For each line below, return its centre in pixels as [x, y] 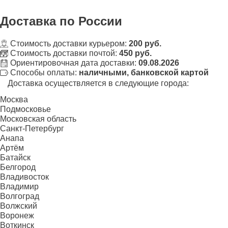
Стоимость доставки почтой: [64, 53]
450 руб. [135, 53]
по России [91, 21]
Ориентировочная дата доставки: [73, 63]
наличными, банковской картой [144, 72]
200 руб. [145, 43]
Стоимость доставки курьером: [68, 43]
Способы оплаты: [44, 72]
